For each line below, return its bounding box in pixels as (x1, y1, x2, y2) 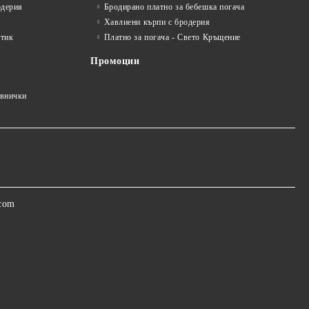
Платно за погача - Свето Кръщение (103, 32, 241, 42)
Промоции (90, 56, 140, 66)
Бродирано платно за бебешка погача (103, 2, 245, 12)
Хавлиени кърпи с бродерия (103, 17, 210, 27)
